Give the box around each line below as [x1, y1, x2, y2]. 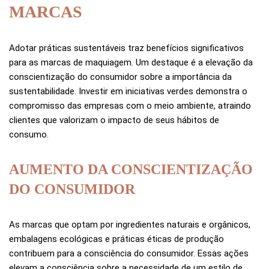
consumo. [9, 129, 49, 141]
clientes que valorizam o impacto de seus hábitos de [9, 115, 219, 126]
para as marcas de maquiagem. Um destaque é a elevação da [9, 57, 253, 68]
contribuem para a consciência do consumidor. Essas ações [9, 248, 249, 259]
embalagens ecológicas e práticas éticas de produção [9, 234, 224, 245]
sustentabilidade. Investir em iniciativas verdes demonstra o [9, 86, 247, 97]
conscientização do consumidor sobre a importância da [9, 71, 232, 83]
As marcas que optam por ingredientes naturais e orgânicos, [9, 219, 250, 231]
